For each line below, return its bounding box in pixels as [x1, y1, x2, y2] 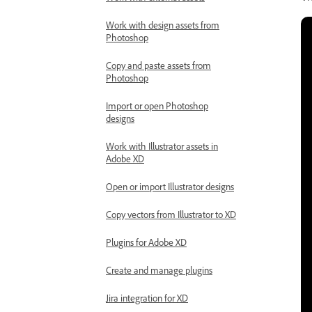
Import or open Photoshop [106, 100, 208, 112]
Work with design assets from [106, 19, 219, 31]
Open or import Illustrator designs [106, 181, 234, 193]
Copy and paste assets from [106, 60, 211, 72]
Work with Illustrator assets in [106, 141, 218, 153]
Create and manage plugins [106, 265, 212, 276]
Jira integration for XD [106, 292, 188, 304]
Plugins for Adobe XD [106, 237, 187, 249]
